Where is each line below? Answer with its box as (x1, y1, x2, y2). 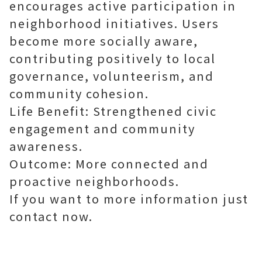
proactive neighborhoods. (9, 173, 180, 189)
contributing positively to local (9, 50, 216, 67)
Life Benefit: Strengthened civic (9, 102, 217, 119)
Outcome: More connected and (9, 155, 209, 172)
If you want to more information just (9, 190, 249, 207)
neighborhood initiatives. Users (9, 15, 219, 32)
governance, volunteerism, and (9, 67, 214, 84)
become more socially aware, (9, 32, 198, 49)
